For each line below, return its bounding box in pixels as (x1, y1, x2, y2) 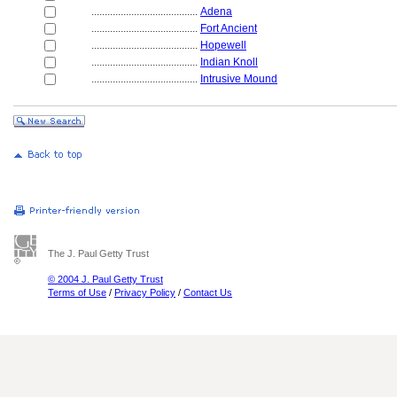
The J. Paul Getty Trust (48, 248, 149, 259)
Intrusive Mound (200, 73, 277, 85)
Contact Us (183, 287, 232, 298)
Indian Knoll (200, 56, 258, 68)
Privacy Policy (114, 287, 175, 298)
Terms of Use (48, 287, 106, 298)
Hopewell (200, 39, 246, 51)
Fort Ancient (200, 22, 257, 35)
